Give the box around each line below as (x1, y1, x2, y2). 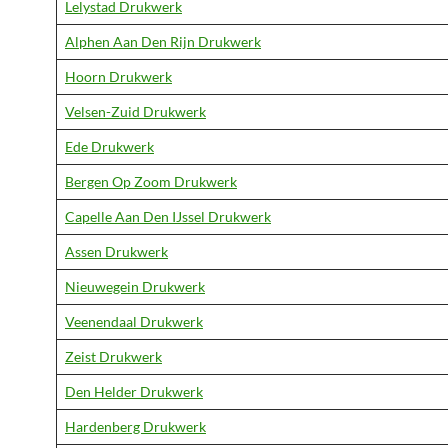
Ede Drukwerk (65, 138, 154, 155)
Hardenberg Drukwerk (65, 418, 206, 435)
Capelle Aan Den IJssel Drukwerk (65, 208, 271, 225)
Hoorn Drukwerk (65, 68, 172, 85)
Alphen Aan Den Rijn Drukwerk (65, 33, 261, 50)
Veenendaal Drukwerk (65, 313, 203, 330)
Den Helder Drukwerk (65, 383, 203, 400)
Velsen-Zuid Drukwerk (65, 103, 206, 120)
